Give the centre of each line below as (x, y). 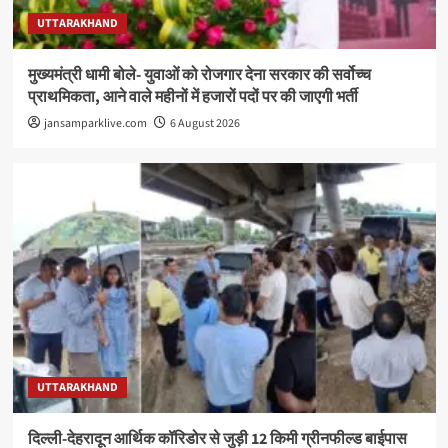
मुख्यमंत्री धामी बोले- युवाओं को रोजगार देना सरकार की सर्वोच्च (199, 74)
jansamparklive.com (95, 123)
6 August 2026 (204, 123)
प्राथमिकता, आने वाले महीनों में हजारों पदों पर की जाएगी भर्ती (192, 96)
